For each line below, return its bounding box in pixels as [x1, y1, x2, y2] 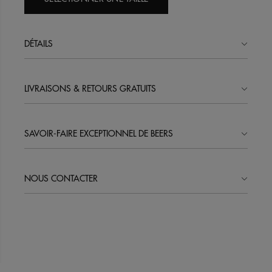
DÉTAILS [24, 39, 53, 48]
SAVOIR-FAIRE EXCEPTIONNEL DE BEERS [24, 129, 173, 138]
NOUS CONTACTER [24, 174, 98, 183]
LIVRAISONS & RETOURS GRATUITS [24, 84, 156, 93]
